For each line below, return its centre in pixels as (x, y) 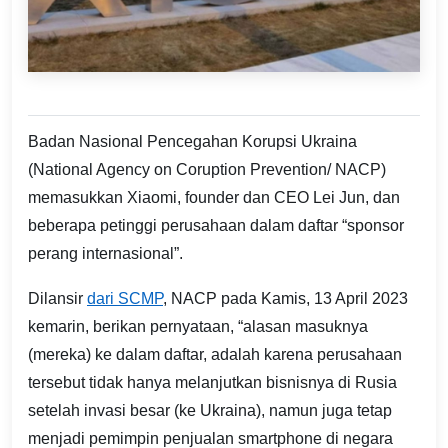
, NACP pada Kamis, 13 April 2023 (285, 298)
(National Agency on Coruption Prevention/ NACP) (207, 169)
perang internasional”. (105, 253)
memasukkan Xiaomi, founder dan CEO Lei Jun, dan (214, 197)
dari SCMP (125, 298)
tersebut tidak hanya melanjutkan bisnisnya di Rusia (212, 382)
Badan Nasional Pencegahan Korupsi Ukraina (192, 141)
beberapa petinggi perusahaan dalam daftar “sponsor (216, 225)
